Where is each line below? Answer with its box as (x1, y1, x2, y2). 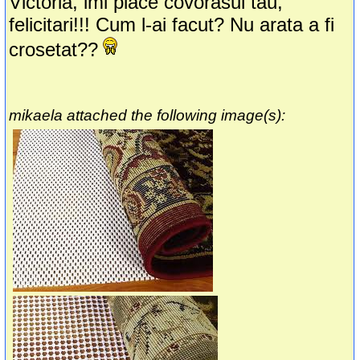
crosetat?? (9, 39, 99, 61)
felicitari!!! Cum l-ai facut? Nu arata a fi (9, 14, 335, 36)
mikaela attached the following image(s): (9, 107, 286, 125)
